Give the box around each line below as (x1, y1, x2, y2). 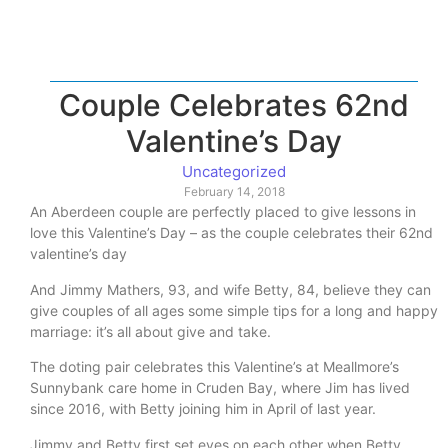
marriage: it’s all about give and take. (30, 322, 271, 340)
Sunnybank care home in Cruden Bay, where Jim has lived (30, 379, 410, 397)
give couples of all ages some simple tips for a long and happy (30, 301, 438, 319)
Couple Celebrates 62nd (59, 87, 409, 124)
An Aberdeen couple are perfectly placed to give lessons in (30, 203, 416, 221)
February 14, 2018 (183, 184, 285, 200)
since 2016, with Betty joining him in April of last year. (30, 400, 376, 418)
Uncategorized (182, 162, 286, 182)
